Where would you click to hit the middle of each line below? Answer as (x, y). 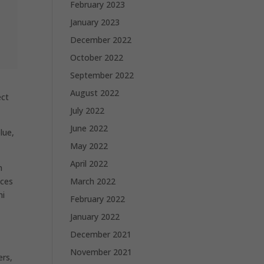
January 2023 (95, 22)
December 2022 (101, 40)
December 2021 (101, 234)
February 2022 (98, 199)
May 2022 (89, 146)
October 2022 (97, 57)
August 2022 (95, 93)
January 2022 (95, 217)
